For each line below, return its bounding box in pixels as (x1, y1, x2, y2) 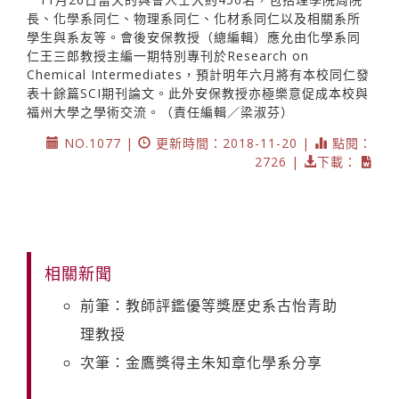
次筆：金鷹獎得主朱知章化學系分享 (80, 352, 322, 372)
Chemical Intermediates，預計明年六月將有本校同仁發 (27, 65, 370, 83)
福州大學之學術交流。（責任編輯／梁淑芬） (27, 102, 294, 120)
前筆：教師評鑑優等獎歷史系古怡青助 (80, 295, 338, 315)
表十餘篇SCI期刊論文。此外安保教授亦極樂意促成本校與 (27, 84, 369, 102)
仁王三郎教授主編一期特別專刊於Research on (27, 46, 309, 64)
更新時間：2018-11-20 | (151, 134, 314, 151)
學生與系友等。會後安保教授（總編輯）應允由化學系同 (27, 28, 361, 45)
